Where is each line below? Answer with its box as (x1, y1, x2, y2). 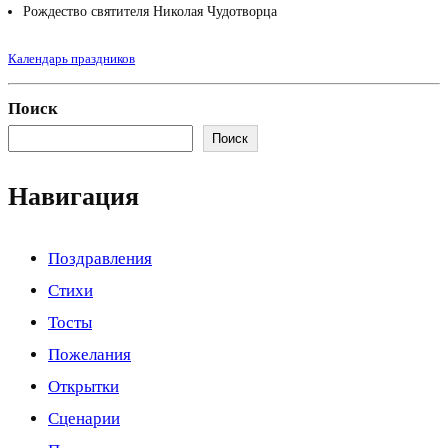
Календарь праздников (8, 51, 135, 67)
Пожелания (48, 344, 131, 364)
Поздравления (48, 248, 152, 268)
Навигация (8, 182, 139, 212)
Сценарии (48, 408, 120, 428)
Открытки (48, 376, 119, 396)
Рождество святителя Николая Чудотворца (23, 4, 277, 20)
